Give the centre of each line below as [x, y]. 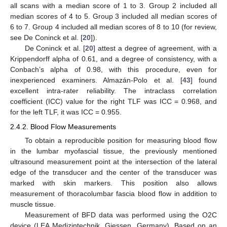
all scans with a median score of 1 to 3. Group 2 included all [113, 6]
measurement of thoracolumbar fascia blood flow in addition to [113, 193]
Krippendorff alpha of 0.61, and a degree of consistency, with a [113, 59]
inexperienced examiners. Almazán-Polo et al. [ [96, 80]
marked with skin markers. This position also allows [113, 183]
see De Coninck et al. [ [46, 38]
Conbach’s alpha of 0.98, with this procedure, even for [113, 70]
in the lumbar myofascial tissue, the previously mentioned [113, 151]
